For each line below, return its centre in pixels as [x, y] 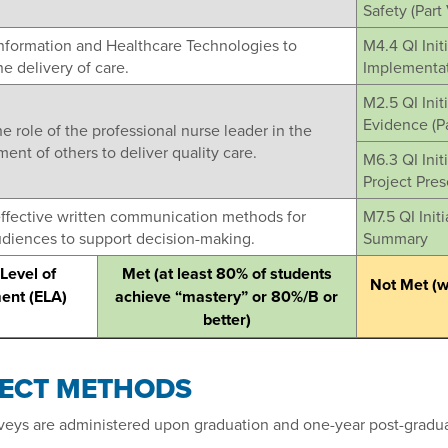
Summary [395, 238]
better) [226, 319]
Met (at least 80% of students [226, 273]
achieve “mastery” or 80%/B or [226, 296]
